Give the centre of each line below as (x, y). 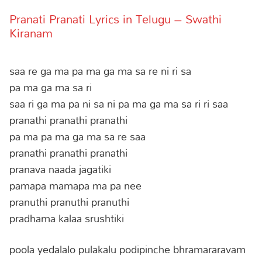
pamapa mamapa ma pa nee (75, 185)
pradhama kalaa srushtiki (67, 218)
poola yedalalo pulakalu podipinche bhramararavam (127, 249)
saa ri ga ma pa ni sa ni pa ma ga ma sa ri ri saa (119, 103)
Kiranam (31, 32)
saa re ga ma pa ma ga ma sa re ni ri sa (100, 70)
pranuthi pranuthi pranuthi (69, 201)
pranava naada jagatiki (60, 169)
